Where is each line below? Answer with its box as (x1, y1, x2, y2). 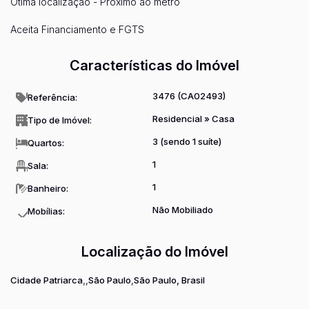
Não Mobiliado (152, 204, 213, 215)
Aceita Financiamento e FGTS (10, 23, 144, 35)
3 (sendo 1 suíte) (152, 136, 221, 147)
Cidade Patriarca (10, 275, 83, 286)
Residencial (152, 113, 204, 124)
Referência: (28, 92, 77, 103)
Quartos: (28, 137, 64, 148)
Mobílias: (28, 206, 65, 217)
